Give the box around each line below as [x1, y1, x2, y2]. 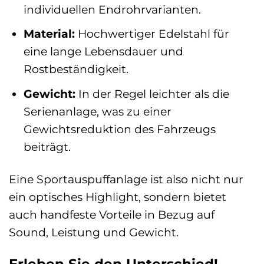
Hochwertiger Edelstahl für [74, 27, 229, 41]
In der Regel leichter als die [75, 86, 229, 101]
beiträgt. [23, 139, 71, 154]
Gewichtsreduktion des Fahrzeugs [23, 121, 216, 136]
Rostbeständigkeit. [23, 62, 128, 77]
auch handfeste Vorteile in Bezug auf [9, 207, 214, 222]
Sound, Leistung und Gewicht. [9, 225, 179, 239]
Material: [23, 27, 75, 41]
